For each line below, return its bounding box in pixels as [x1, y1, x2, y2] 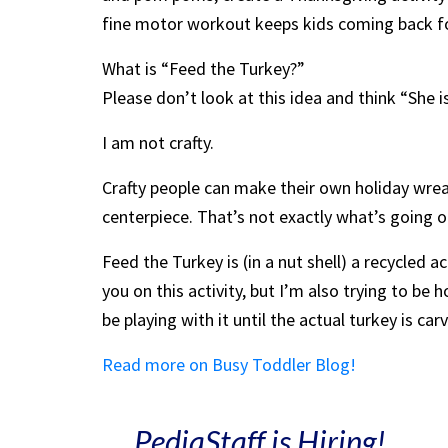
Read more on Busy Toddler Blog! [102, 352, 360, 376]
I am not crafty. [102, 130, 214, 154]
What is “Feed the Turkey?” [102, 56, 305, 80]
